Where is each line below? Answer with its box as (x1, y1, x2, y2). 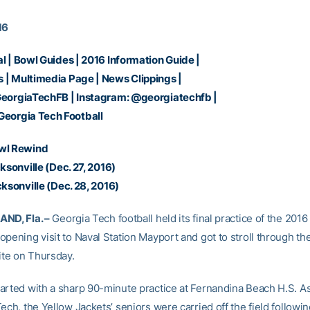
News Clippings (101, 72, 176, 85)
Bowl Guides (13, 53, 74, 66)
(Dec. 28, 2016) (44, 179, 119, 192)
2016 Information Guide (81, 53, 194, 66)
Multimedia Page (11, 72, 94, 85)
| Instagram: (69, 91, 131, 104)
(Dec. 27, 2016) (43, 161, 116, 174)
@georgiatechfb (130, 91, 212, 104)
